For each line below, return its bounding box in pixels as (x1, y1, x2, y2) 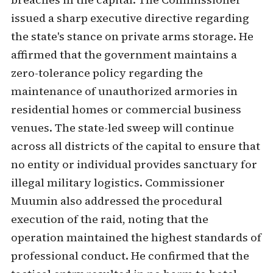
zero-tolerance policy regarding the (10, 65, 203, 80)
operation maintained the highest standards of (10, 230, 261, 245)
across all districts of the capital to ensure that (10, 138, 260, 154)
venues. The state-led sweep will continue (10, 120, 234, 135)
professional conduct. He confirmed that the (10, 248, 249, 263)
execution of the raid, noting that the (10, 211, 208, 227)
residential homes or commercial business (10, 102, 241, 117)
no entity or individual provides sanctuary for (10, 157, 257, 172)
